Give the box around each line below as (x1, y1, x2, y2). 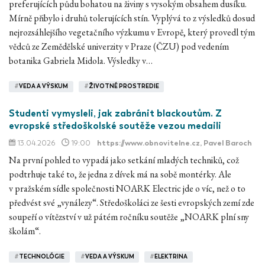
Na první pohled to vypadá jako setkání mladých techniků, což (9, 153, 239, 166)
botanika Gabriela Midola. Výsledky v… (9, 54, 153, 67)
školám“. (9, 224, 41, 237)
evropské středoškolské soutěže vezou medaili (9, 119, 221, 131)
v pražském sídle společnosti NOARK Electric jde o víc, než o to (9, 182, 245, 195)
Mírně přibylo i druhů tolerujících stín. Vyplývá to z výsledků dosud (9, 11, 255, 24)
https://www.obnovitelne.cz (97, 138, 200, 147)
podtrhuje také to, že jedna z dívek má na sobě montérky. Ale (9, 167, 231, 180)
